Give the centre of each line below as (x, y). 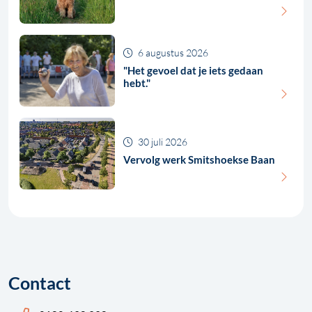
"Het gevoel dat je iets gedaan (194, 70)
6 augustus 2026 (172, 52)
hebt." (137, 83)
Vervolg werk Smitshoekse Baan (200, 159)
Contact (40, 283)
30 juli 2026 (162, 141)
